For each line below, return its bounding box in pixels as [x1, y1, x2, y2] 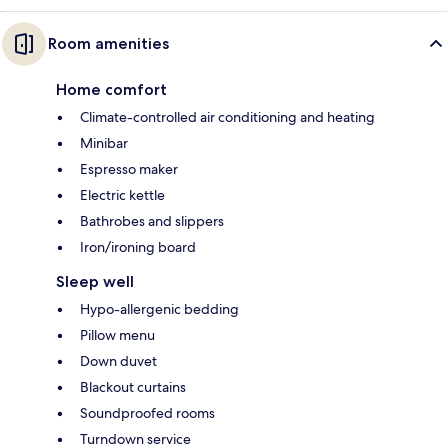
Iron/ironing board [80, 237, 196, 256]
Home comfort [56, 79, 167, 99]
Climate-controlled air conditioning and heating [80, 107, 375, 126]
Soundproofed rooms [80, 403, 215, 422]
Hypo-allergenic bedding [80, 299, 239, 318]
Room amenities [48, 33, 169, 53]
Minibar [80, 133, 128, 152]
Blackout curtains [80, 377, 186, 396]
